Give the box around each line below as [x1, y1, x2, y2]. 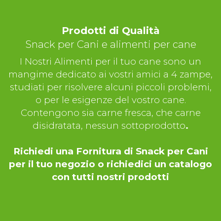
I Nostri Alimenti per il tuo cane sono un [20, 56, 201, 68]
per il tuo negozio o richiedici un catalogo [9, 158, 212, 170]
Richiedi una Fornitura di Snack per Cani [13, 146, 208, 157]
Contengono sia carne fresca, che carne [20, 107, 201, 119]
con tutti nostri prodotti [52, 171, 169, 183]
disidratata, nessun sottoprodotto [33, 120, 185, 132]
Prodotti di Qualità [61, 24, 160, 37]
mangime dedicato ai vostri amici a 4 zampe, [8, 69, 213, 80]
